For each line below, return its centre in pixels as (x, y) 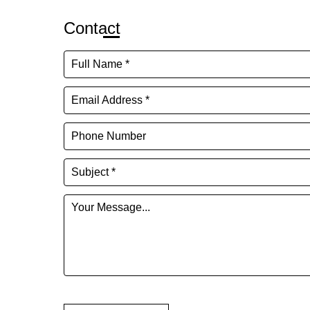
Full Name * (100, 64)
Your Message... (111, 207)
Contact (92, 28)
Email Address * (110, 100)
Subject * (93, 172)
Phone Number (109, 136)
